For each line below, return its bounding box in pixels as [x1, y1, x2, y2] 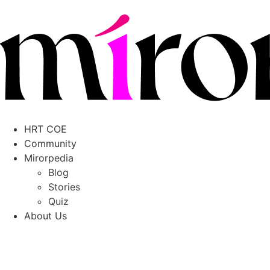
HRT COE [24, 123, 67, 135]
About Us [24, 210, 67, 222]
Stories [48, 181, 80, 193]
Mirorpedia [24, 152, 74, 164]
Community [24, 137, 77, 149]
